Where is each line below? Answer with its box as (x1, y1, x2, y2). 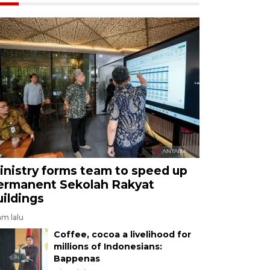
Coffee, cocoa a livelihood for (53, 228, 191, 240)
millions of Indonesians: (53, 240, 162, 252)
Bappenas (53, 253, 100, 264)
